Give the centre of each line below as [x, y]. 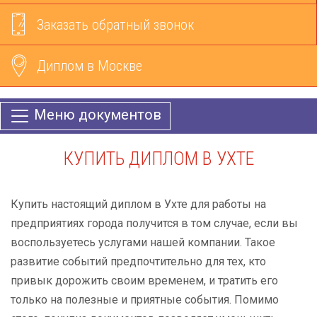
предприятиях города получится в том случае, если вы [154, 223]
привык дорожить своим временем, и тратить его [144, 281]
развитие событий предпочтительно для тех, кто [138, 261]
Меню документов [98, 115]
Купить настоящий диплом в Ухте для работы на [138, 204]
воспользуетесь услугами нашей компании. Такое [143, 242]
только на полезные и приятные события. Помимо [145, 300]
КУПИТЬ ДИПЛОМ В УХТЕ [158, 158]
